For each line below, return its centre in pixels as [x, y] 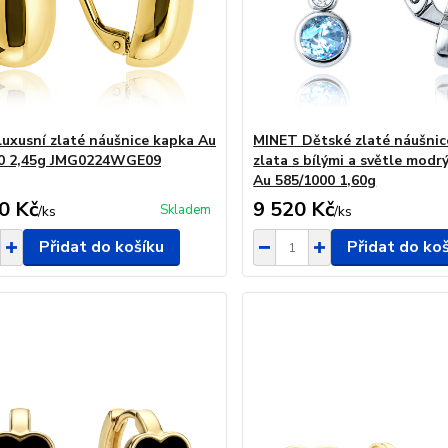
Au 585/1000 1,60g [315, 180]
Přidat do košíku [101, 247]
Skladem [186, 210]
